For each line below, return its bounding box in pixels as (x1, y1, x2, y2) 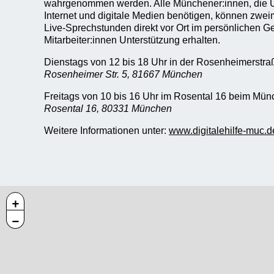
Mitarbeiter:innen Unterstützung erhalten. (44, 35, 220, 45)
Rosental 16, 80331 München (44, 103, 172, 114)
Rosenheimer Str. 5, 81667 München (44, 69, 202, 80)
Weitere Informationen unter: (44, 125, 169, 136)
